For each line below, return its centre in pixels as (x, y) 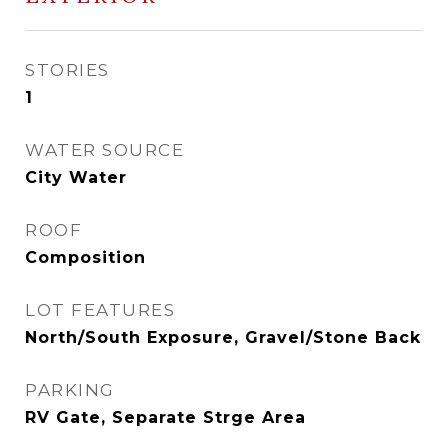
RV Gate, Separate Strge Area (165, 417)
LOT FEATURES (100, 310)
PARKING (70, 390)
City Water (76, 177)
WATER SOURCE (104, 150)
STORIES (67, 70)
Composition (85, 257)
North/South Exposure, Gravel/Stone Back (223, 337)
